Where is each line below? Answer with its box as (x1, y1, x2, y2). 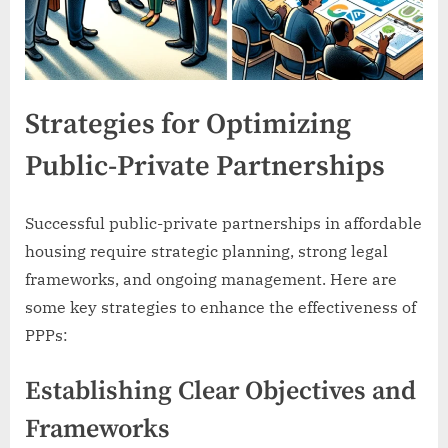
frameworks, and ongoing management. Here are (25, 268, 397, 289)
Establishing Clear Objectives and (25, 374, 416, 408)
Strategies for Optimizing (25, 107, 351, 144)
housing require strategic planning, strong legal (25, 240, 388, 261)
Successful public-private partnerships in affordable (25, 212, 422, 233)
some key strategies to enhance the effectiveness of (25, 296, 416, 317)
